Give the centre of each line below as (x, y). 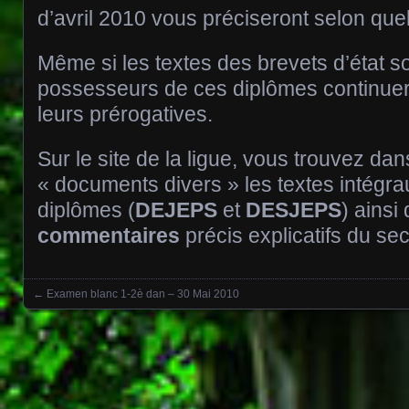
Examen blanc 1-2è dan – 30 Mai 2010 (143, 294)
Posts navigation (109, 312)
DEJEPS (176, 210)
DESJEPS (294, 210)
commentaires (109, 236)
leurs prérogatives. (125, 114)
